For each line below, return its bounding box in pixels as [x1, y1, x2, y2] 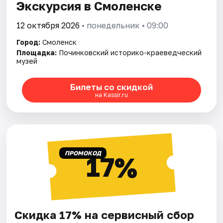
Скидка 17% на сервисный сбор [14, 208, 195, 222]
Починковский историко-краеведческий [59, 48, 202, 57]
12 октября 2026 [16, 20, 80, 31]
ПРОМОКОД [64, 149, 101, 157]
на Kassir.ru [95, 91, 128, 99]
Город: [16, 38, 41, 47]
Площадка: [16, 48, 57, 57]
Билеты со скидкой [70, 81, 153, 92]
